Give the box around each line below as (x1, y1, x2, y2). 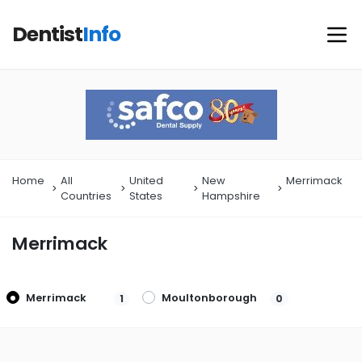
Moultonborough (162, 291, 257, 305)
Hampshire (201, 189, 260, 203)
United (129, 174, 164, 187)
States (129, 189, 163, 203)
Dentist (12, 20, 82, 48)
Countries (61, 189, 112, 203)
